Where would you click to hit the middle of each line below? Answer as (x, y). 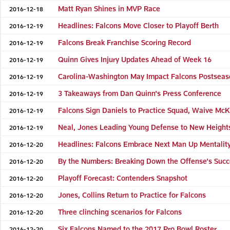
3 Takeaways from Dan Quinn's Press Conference (140, 93)
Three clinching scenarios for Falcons (120, 212)
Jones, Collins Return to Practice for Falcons (132, 195)
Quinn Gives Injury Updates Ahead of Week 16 (135, 59)
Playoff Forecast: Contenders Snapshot (123, 178)
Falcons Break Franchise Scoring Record (125, 42)
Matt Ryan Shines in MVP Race (109, 8)
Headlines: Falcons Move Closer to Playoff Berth (139, 25)
